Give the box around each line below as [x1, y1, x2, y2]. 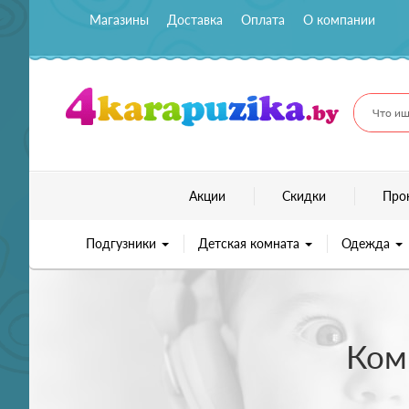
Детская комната [197, 235, 303, 251]
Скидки [282, 187, 326, 204]
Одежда [341, 235, 393, 251]
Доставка [167, 12, 223, 27]
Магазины [89, 12, 149, 27]
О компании [303, 12, 375, 27]
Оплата [241, 12, 285, 27]
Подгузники [85, 235, 160, 251]
